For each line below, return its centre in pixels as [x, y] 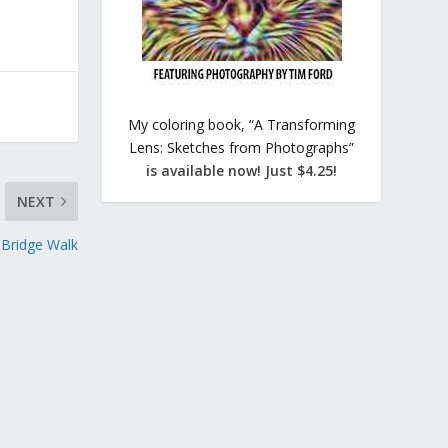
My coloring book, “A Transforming [242, 125]
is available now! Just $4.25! [242, 171]
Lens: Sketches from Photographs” [242, 148]
